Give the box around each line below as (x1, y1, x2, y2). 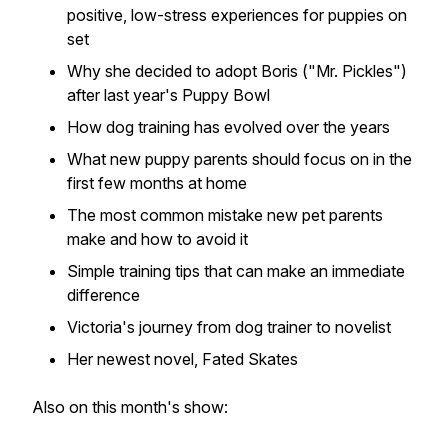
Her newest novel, (67, 349, 202, 369)
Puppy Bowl (182, 85, 270, 105)
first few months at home (67, 173, 247, 193)
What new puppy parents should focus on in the (67, 149, 412, 169)
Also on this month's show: (32, 397, 228, 417)
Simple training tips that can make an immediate (67, 261, 405, 281)
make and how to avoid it (67, 229, 248, 249)
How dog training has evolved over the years (67, 117, 390, 137)
